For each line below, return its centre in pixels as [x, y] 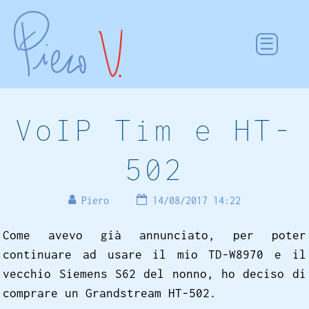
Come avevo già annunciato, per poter [154, 235]
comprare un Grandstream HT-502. [110, 293]
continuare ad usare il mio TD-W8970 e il [154, 254]
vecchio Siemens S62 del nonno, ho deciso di [154, 273]
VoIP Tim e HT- [154, 130]
